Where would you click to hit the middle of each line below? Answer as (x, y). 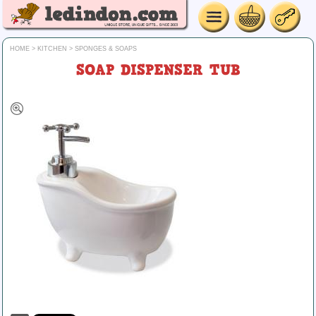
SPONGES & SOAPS (106, 49)
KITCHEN (52, 49)
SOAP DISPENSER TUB (158, 70)
